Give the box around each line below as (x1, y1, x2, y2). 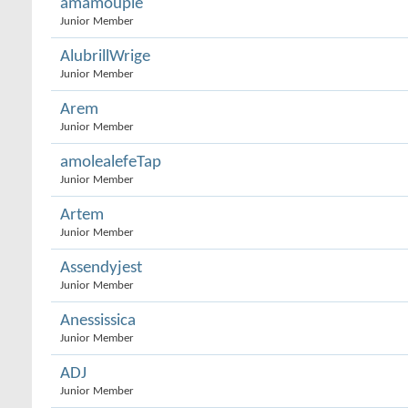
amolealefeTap (60, 154, 161, 171)
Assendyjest (60, 260, 142, 277)
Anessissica (60, 312, 136, 330)
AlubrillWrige (60, 48, 150, 66)
